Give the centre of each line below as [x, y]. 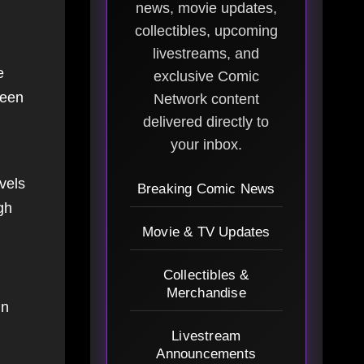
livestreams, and [206, 54]
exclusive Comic [206, 77]
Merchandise [206, 293]
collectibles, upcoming [206, 31]
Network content [206, 100]
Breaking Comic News [206, 189]
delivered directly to [206, 122]
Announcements [206, 354]
